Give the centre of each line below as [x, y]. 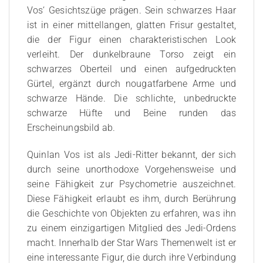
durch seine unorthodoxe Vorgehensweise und [131, 169]
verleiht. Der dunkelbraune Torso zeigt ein [131, 55]
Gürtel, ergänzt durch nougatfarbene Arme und [131, 84]
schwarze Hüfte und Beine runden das [131, 113]
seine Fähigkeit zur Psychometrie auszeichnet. [131, 184]
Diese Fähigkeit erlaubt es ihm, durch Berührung [131, 198]
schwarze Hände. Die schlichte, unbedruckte [131, 99]
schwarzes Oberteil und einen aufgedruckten [131, 69]
